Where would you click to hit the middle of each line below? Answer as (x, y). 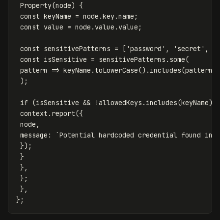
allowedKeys (120, 102)
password (146, 48)
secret (189, 48)
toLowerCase (116, 70)
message (34, 135)
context (34, 113)
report (63, 113)
